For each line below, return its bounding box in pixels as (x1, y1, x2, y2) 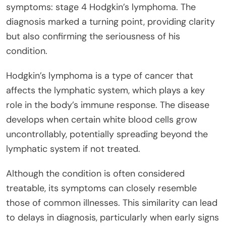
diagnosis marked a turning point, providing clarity (6, 16, 215, 28)
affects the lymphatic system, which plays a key (6, 84, 205, 97)
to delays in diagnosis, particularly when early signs (6, 211, 219, 224)
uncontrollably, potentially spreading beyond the (6, 128, 208, 141)
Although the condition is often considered (6, 167, 185, 180)
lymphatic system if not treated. (6, 143, 140, 155)
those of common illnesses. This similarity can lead (6, 197, 217, 209)
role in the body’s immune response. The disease (6, 99, 209, 111)
